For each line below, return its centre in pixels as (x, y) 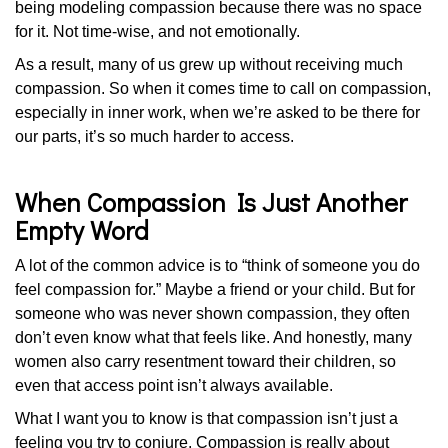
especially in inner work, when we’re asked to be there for (217, 112)
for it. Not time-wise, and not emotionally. (157, 31)
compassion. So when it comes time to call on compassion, (223, 88)
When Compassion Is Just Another (211, 202)
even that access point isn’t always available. (174, 385)
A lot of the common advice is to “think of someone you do (217, 265)
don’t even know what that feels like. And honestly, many (213, 337)
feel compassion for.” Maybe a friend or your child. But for (215, 289)
